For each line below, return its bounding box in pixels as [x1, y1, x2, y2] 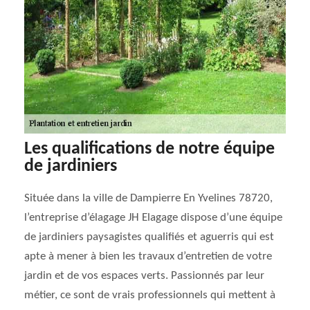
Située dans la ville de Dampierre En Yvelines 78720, [24, 192, 273, 204]
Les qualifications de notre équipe [24, 140, 275, 158]
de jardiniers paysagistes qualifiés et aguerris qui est [24, 231, 274, 243]
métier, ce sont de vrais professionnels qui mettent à [24, 289, 275, 301]
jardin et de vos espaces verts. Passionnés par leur [24, 270, 264, 282]
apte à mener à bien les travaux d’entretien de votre [24, 250, 272, 262]
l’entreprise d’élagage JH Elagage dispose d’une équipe [24, 212, 282, 224]
